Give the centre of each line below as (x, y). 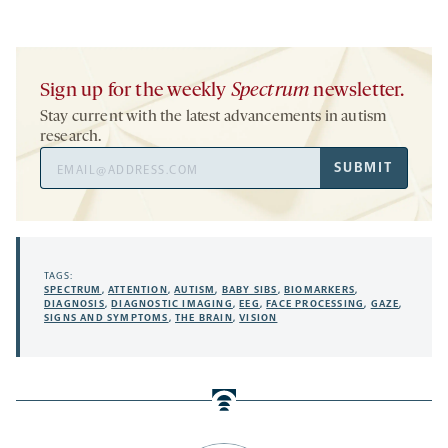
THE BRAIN (204, 318)
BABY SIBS (249, 290)
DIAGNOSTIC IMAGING (172, 304)
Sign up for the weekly (135, 91)
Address (66, 182)
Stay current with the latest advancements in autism (213, 117)
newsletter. (357, 91)
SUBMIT (363, 168)
